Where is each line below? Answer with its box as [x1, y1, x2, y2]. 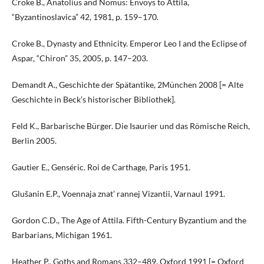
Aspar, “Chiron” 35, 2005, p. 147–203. [12, 53, 148, 63]
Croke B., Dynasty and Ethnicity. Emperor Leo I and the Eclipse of [12, 38, 247, 48]
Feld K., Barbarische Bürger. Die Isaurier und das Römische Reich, [12, 121, 250, 131]
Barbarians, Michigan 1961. [12, 230, 112, 240]
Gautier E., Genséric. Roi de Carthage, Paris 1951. [12, 162, 190, 172]
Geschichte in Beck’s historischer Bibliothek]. [12, 94, 176, 104]
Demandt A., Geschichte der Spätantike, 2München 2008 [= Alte [12, 80, 243, 90]
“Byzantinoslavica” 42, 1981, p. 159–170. [12, 12, 159, 22]
